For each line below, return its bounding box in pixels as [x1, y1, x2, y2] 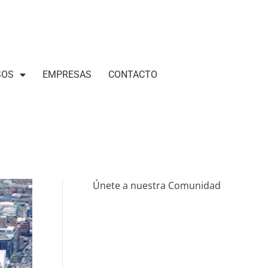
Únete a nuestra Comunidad [93, 179, 221, 193]
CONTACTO [108, 68, 157, 80]
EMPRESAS [42, 68, 92, 80]
